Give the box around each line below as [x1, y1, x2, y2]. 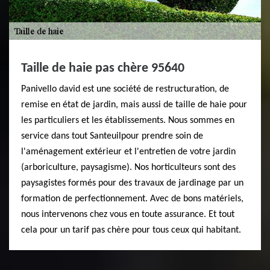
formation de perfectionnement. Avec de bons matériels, [21, 194, 243, 204]
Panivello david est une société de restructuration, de [21, 84, 229, 94]
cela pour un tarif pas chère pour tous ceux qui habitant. [21, 225, 241, 235]
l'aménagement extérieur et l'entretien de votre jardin [21, 147, 236, 157]
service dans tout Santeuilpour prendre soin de [21, 131, 203, 141]
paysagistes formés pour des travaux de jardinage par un [21, 178, 243, 188]
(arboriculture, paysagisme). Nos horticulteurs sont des [21, 163, 236, 172]
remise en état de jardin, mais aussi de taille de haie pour [21, 100, 247, 110]
